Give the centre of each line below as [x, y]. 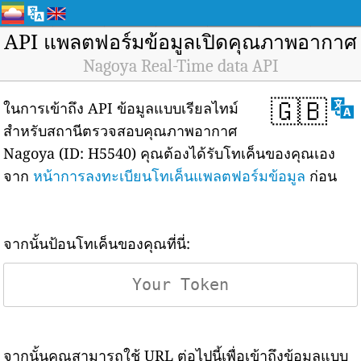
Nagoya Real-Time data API [180, 66]
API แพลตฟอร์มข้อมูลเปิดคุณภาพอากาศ [180, 41]
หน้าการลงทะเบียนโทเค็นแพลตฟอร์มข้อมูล [170, 176]
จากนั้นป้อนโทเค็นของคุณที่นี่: [97, 243]
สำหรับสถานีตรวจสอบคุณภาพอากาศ [120, 131]
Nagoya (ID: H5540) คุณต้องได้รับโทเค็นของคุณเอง [170, 153]
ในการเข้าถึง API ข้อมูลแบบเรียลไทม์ [121, 108]
